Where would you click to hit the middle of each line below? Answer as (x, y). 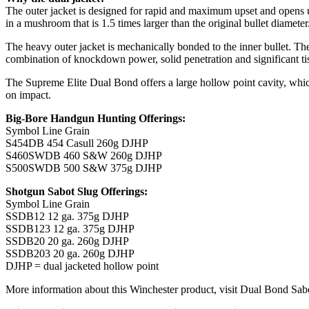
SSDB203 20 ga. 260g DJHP (70, 253)
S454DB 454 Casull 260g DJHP (77, 143)
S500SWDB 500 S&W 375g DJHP (84, 168)
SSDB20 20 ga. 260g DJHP (67, 241)
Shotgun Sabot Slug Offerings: (77, 191)
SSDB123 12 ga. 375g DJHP (70, 228)
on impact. (28, 94)
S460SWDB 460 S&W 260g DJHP (84, 155)
